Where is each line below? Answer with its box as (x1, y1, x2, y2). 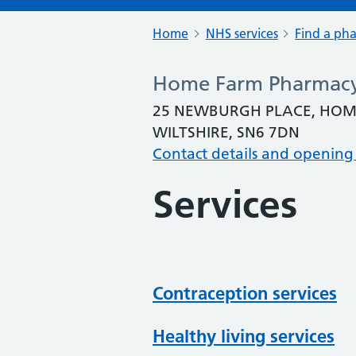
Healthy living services (153, 325, 335, 348)
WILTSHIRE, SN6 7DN (153, 123, 300, 141)
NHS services (205, 25, 278, 41)
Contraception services (153, 282, 337, 305)
